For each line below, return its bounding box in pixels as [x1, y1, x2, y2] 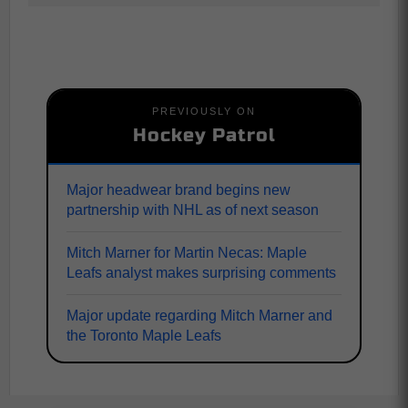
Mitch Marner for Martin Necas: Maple [66, 245, 307, 261]
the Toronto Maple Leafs [66, 328, 221, 344]
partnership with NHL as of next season [66, 202, 319, 219]
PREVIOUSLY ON [152, 106, 256, 117]
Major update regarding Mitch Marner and [66, 308, 332, 324]
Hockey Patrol [132, 124, 276, 148]
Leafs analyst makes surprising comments [66, 265, 336, 281]
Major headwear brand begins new [66, 182, 291, 199]
